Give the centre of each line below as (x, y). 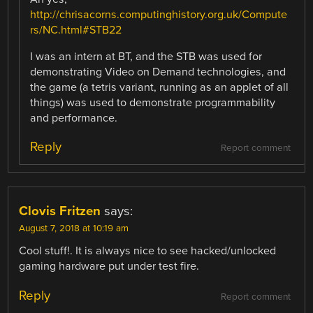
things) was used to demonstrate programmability (153, 103)
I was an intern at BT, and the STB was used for (146, 57)
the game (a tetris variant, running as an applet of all (160, 88)
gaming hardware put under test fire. (109, 267)
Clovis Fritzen (60, 211)
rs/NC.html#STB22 (76, 30)
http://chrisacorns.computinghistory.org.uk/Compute (159, 15)
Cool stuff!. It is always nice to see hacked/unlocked (148, 251)
